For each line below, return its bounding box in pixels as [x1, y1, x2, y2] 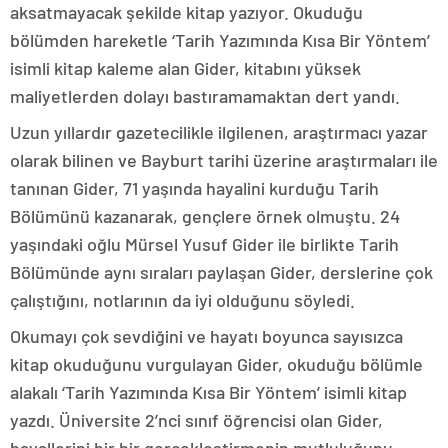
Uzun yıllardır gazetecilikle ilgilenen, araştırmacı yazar [10, 121, 428, 144]
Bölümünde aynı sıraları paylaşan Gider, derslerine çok [10, 261, 433, 284]
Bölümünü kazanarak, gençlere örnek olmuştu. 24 [10, 205, 400, 228]
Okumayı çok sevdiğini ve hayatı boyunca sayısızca [10, 325, 403, 348]
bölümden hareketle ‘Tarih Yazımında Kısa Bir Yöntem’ [10, 29, 430, 52]
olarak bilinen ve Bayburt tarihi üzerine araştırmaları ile [10, 149, 438, 172]
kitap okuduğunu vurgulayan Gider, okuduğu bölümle [10, 353, 423, 376]
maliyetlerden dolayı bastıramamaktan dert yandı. [10, 85, 400, 108]
